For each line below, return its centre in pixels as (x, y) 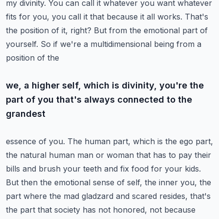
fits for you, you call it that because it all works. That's (107, 17)
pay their (195, 155)
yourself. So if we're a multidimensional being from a (104, 44)
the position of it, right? (49, 30)
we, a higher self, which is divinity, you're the (105, 85)
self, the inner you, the (169, 182)
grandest (26, 114)
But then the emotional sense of (65, 182)
